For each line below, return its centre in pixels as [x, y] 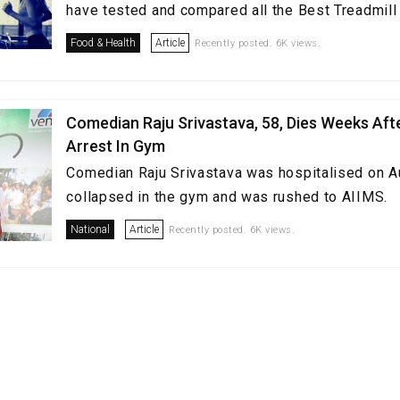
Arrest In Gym [116, 146]
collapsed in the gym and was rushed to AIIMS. [227, 197]
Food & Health [104, 43]
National [91, 229]
